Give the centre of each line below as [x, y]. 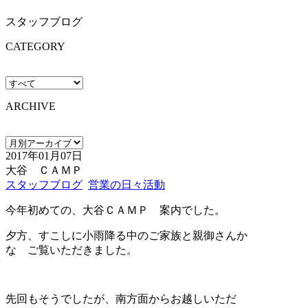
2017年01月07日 [44, 155]
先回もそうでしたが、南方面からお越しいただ [121, 298]
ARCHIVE [31, 106]
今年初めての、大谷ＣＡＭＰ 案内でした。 [115, 210]
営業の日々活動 [126, 184]
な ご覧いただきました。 [71, 250]
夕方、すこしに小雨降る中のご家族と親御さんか [126, 235]
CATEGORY [35, 46]
